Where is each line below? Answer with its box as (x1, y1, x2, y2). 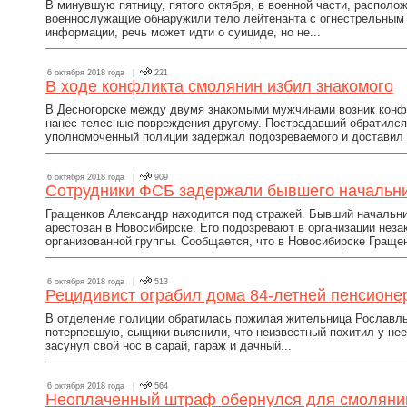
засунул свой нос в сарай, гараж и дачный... (45, 339, 292, 352)
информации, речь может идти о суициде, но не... (45, 25, 321, 39)
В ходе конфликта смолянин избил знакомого (45, 77, 393, 95)
